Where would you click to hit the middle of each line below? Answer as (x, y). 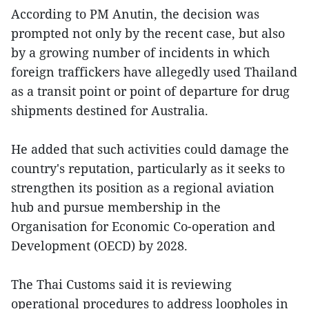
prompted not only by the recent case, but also (148, 33)
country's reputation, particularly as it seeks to (148, 169)
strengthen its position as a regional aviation (143, 188)
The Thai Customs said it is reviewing (121, 285)
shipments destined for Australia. (110, 111)
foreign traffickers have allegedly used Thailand (154, 72)
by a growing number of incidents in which (140, 53)
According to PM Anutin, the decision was (135, 14)
